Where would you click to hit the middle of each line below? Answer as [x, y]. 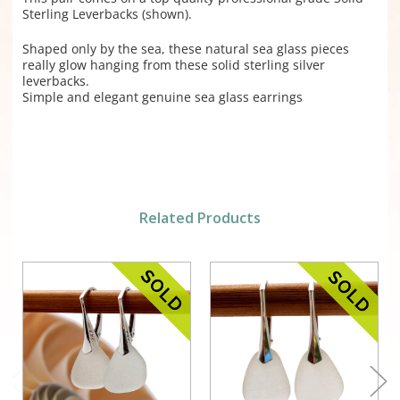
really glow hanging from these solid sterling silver [173, 65]
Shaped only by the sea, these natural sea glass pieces [185, 49]
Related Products [200, 218]
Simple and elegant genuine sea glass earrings [162, 97]
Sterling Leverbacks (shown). [107, 14]
